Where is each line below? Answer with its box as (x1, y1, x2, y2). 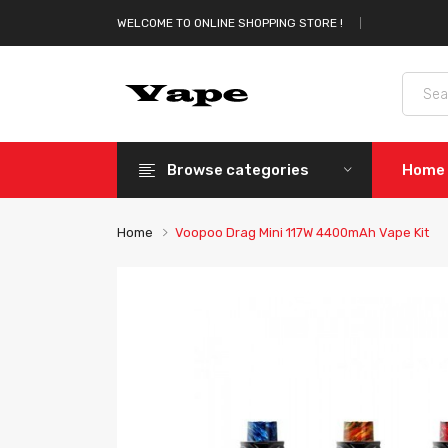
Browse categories (167, 161, 309, 179)
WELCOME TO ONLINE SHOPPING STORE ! (117, 16, 343, 30)
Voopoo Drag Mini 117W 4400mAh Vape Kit (175, 225, 429, 240)
